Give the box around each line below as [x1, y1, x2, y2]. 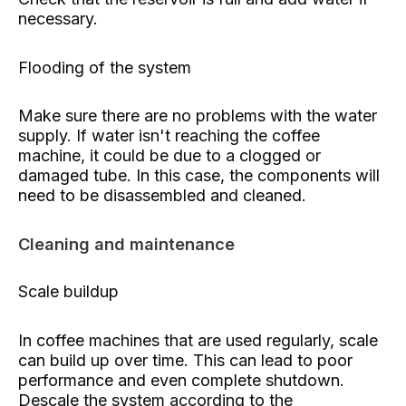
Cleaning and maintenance [18, 233, 235, 254]
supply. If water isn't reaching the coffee [18, 126, 320, 146]
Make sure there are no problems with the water [18, 106, 377, 126]
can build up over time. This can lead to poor [18, 350, 353, 370]
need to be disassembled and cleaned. [18, 186, 306, 206]
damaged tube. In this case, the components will [18, 166, 380, 186]
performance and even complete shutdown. [18, 370, 344, 390]
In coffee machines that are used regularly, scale [18, 330, 378, 350]
